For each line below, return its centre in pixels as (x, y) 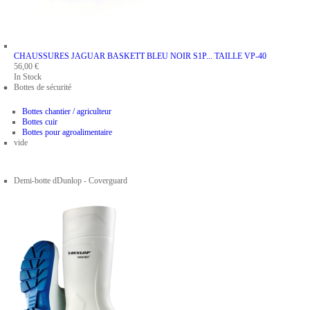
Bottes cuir (40, 122)
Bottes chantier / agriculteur (67, 111)
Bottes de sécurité (43, 87)
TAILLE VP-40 (240, 56)
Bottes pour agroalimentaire (67, 132)
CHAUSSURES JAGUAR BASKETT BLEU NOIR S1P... (114, 56)
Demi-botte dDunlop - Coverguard (71, 181)
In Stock (28, 77)
